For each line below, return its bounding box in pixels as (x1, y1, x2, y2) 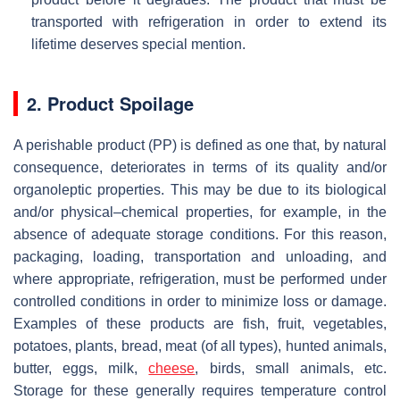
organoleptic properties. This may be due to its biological (13, 181, 387, 197)
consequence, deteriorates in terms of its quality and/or (13, 159, 387, 175)
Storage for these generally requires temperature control (13, 382, 387, 398)
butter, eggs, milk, (13, 360, 149, 376)
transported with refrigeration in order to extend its (31, 13, 387, 29)
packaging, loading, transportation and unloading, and (13, 248, 387, 264)
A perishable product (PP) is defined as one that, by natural (13, 137, 387, 153)
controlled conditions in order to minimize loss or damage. (13, 293, 387, 309)
